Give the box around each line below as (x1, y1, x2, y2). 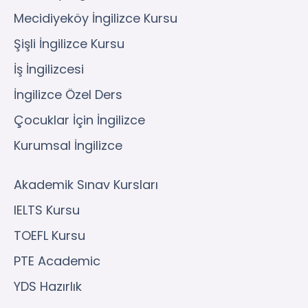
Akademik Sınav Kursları (14, 176, 158, 194)
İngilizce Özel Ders (14, 86, 122, 104)
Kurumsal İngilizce (14, 137, 122, 155)
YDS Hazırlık (14, 278, 82, 296)
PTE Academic (14, 252, 100, 270)
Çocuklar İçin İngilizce (14, 111, 145, 129)
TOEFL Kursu (14, 227, 85, 245)
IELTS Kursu (14, 201, 80, 219)
